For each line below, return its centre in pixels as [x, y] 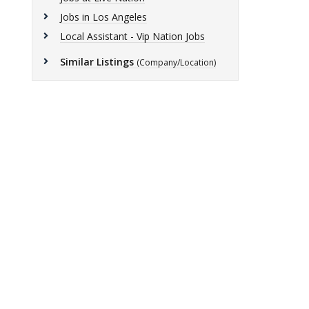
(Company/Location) [176, 62]
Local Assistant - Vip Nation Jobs [132, 36]
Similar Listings [97, 62]
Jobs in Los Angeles [103, 17]
